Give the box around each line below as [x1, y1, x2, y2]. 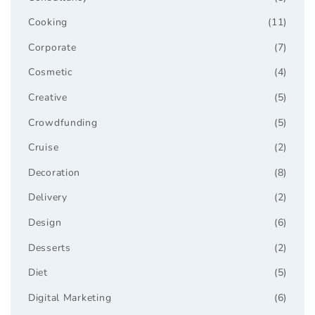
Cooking [28, 15, 68, 30]
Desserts [28, 240, 71, 255]
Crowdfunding [28, 115, 98, 129]
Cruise [28, 141, 59, 155]
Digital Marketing [28, 290, 112, 304]
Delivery [28, 191, 67, 205]
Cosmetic [28, 65, 72, 79]
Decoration [28, 165, 81, 179]
